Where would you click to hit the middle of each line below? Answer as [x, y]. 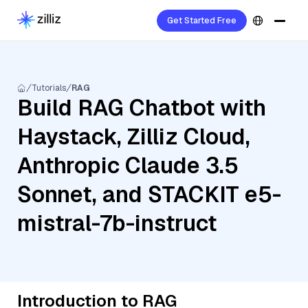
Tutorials [49, 88]
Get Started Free [202, 21]
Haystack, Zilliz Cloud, [134, 136]
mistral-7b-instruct [117, 223]
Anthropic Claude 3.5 [128, 165]
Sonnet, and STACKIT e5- [149, 194]
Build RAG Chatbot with [142, 108]
